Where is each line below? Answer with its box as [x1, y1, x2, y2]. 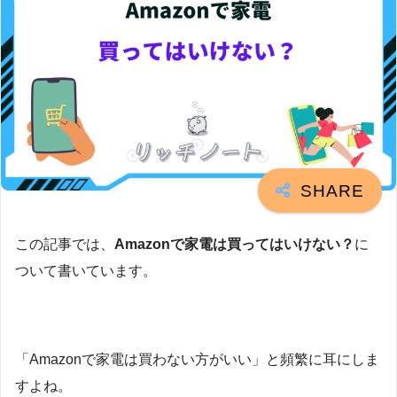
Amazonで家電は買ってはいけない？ [114, 237, 354, 253]
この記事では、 [15, 237, 114, 253]
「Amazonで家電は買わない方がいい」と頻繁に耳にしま [15, 351, 379, 367]
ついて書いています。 [15, 263, 157, 279]
